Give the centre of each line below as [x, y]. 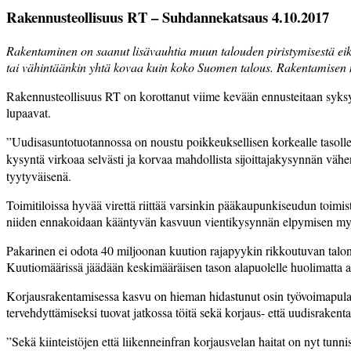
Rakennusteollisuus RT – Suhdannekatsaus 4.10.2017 [168, 17]
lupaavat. [29, 112]
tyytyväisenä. [39, 175]
